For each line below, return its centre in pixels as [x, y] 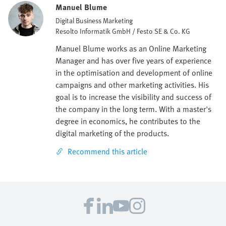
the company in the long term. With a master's [133, 109]
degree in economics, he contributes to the [128, 121]
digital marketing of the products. [112, 133]
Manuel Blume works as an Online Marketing [131, 48]
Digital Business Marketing [94, 20]
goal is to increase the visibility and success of [133, 97]
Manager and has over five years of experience [133, 60]
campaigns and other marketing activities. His [132, 84]
